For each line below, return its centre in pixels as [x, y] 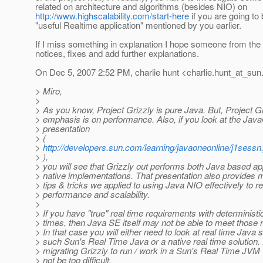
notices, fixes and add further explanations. [117, 53]
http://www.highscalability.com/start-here [112, 16]
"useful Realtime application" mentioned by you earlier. [138, 25]
